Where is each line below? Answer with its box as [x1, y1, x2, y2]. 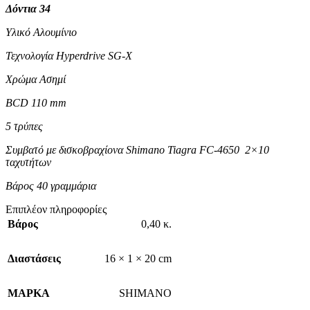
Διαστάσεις [8, 253, 61, 265]
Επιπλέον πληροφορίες [6, 203, 107, 216]
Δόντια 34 [6, 3, 51, 15]
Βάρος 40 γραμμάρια [6, 180, 96, 192]
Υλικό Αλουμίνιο [6, 26, 77, 39]
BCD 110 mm [6, 97, 66, 109]
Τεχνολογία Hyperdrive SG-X [6, 50, 132, 62]
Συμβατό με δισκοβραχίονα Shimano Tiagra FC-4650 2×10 [6, 144, 269, 156]
